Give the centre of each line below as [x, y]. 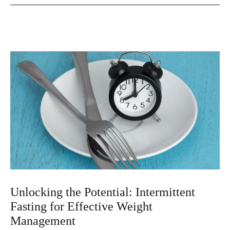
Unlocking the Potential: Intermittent [103, 192]
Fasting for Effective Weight [81, 206]
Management [43, 221]
